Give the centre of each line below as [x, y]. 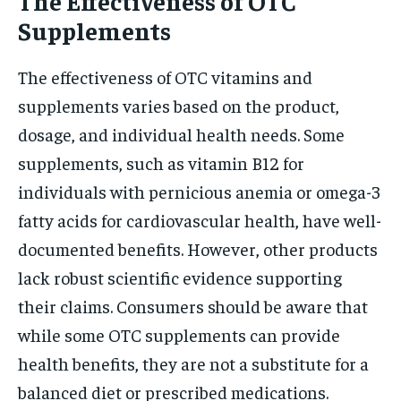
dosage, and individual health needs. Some [181, 133]
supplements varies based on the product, [179, 105]
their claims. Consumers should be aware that [193, 305]
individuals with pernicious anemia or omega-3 [199, 191]
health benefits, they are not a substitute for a [193, 363]
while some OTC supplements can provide [179, 334]
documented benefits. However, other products [198, 248]
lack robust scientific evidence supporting [180, 277]
